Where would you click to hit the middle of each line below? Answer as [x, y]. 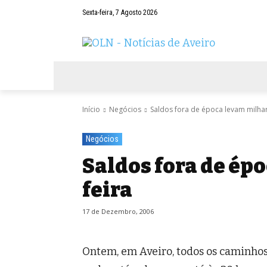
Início [91, 110]
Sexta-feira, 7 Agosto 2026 [120, 13]
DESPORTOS [228, 76]
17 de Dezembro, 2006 [118, 212]
